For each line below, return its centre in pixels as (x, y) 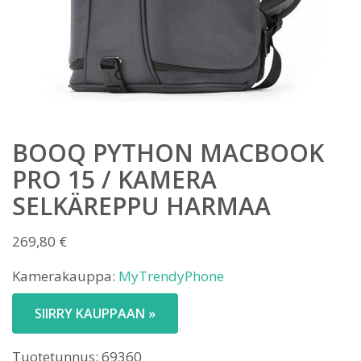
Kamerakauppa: (65, 276)
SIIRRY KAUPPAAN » (95, 313)
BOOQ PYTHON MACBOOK (168, 153)
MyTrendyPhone (171, 276)
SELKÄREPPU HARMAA (141, 206)
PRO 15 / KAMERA (114, 179)
